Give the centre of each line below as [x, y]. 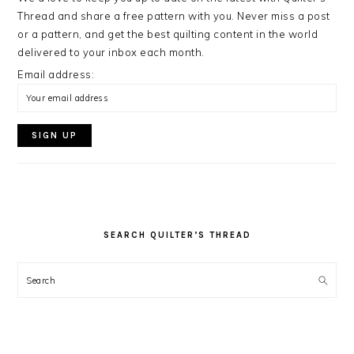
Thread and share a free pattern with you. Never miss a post [174, 16]
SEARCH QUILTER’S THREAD [177, 235]
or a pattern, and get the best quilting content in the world [168, 34]
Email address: [56, 74]
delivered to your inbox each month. [111, 52]
